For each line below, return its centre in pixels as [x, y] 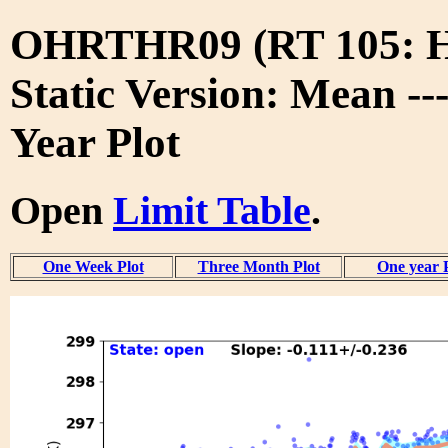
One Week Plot [93, 266]
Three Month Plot [258, 266]
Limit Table [212, 210]
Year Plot [95, 142]
